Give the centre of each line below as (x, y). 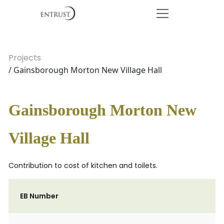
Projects (25, 58)
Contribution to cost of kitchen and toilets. (83, 165)
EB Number (39, 196)
